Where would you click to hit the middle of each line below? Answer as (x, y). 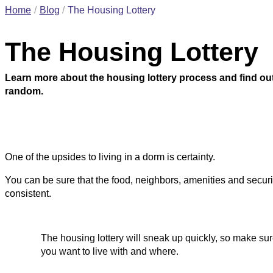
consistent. (28, 194)
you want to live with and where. (110, 252)
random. (24, 91)
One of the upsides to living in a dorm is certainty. (110, 157)
